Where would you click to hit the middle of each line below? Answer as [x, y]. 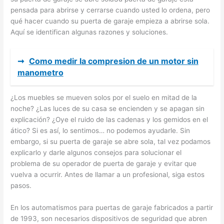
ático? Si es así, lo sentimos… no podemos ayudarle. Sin [100, 131]
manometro [40, 72]
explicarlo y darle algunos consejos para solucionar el [96, 153]
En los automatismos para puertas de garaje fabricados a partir [112, 208]
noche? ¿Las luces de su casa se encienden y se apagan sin [108, 109]
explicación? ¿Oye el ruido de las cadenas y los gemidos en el [109, 120]
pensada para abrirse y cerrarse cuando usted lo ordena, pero [110, 10]
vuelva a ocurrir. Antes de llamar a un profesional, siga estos [108, 175]
